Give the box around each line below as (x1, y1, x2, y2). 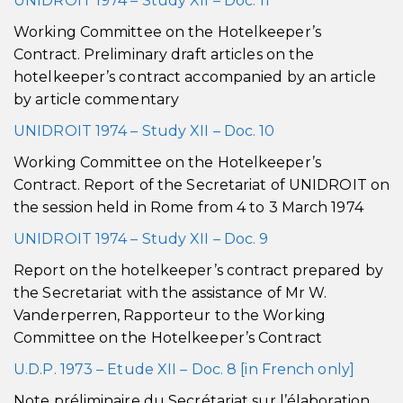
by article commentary (13, 91, 180, 108)
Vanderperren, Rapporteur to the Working (13, 307, 326, 324)
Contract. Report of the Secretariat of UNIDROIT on (13, 176, 390, 193)
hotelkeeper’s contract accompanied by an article (13, 68, 376, 85)
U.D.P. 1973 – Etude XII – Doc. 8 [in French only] (13, 361, 354, 378)
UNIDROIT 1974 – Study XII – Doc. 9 (13, 230, 269, 247)
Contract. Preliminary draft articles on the (13, 46, 315, 63)
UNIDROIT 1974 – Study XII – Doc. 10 (13, 122, 275, 139)
